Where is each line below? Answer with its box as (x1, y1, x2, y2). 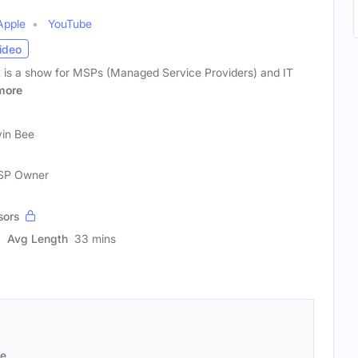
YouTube (48, 17, 92, 31)
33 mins (74, 232, 116, 245)
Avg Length (7, 232, 68, 245)
